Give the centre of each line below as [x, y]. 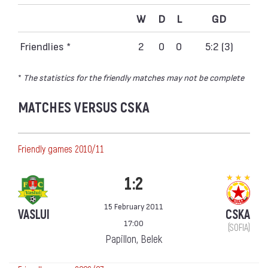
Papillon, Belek [134, 239]
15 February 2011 [134, 206]
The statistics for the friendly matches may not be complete [134, 77]
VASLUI [34, 215]
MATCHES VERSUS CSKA [84, 108]
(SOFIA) [239, 228]
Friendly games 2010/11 [61, 149]
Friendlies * [45, 45]
